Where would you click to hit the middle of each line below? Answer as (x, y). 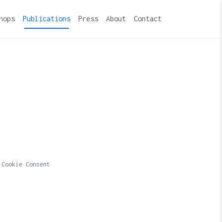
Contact (148, 19)
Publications (47, 19)
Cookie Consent (26, 165)
